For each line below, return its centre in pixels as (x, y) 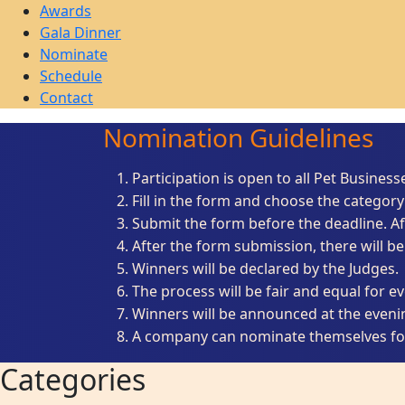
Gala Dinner (80, 33)
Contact (66, 98)
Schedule (71, 76)
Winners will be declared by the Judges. (265, 268)
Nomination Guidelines (238, 137)
